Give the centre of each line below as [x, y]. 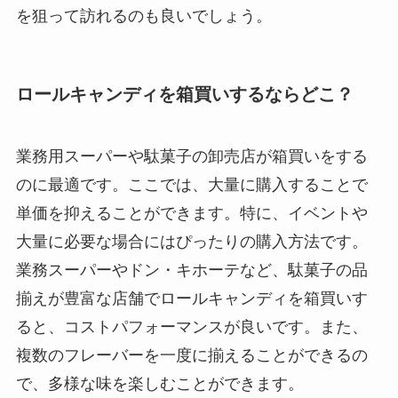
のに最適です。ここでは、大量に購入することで [191, 184]
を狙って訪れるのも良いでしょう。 [143, 16]
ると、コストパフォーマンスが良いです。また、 [191, 326]
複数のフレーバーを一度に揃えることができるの [191, 355]
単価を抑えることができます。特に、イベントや [191, 213]
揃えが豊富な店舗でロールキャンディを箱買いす [191, 298]
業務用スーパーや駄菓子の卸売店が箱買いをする [191, 156]
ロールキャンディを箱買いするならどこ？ [184, 95]
